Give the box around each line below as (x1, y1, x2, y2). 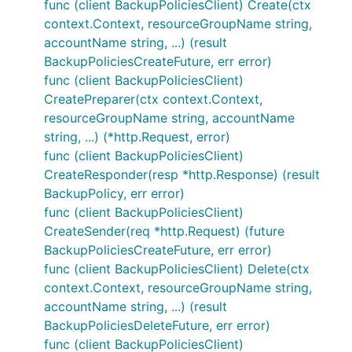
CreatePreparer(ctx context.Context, (44, 91, 262, 107)
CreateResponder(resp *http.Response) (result (44, 167, 320, 182)
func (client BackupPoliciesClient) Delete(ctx (44, 261, 310, 277)
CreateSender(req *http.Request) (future (44, 223, 284, 239)
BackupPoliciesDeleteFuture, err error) (44, 317, 270, 333)
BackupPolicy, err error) (44, 185, 185, 201)
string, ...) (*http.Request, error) (44, 129, 230, 145)
